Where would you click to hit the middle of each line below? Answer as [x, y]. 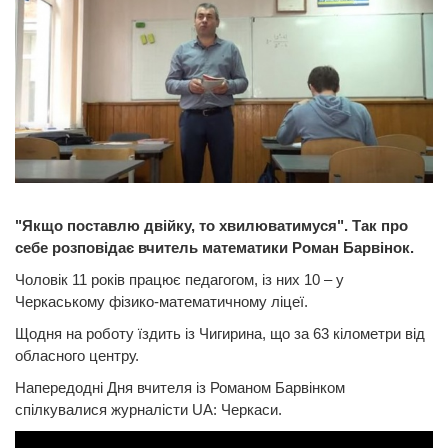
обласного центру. [77, 355]
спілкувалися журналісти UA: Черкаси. [148, 409]
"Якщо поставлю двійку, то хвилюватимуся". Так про [211, 225]
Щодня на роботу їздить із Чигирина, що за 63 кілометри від [220, 333]
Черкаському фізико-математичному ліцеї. [161, 301]
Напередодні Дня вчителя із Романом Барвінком [180, 387]
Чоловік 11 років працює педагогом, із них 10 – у [179, 279]
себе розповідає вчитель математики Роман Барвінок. [214, 247]
